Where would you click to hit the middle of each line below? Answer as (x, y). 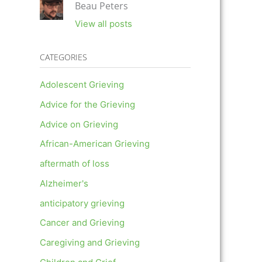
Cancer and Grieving (82, 223)
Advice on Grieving (79, 124)
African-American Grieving (95, 144)
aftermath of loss (75, 164)
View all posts (104, 24)
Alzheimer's (64, 183)
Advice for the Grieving (87, 104)
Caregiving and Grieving (90, 243)
